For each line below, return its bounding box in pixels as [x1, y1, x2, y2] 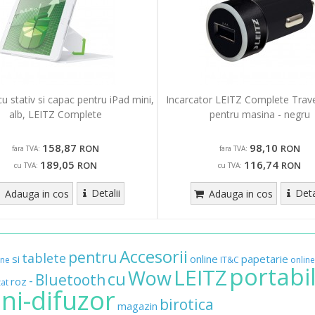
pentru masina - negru [209, 108, 310, 122]
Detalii [91, 186, 120, 200]
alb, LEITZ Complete [9, 108, 102, 122]
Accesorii [120, 245, 188, 269]
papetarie [241, 252, 288, 266]
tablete [22, 250, 66, 267]
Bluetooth [35, 270, 105, 290]
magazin [117, 299, 157, 314]
